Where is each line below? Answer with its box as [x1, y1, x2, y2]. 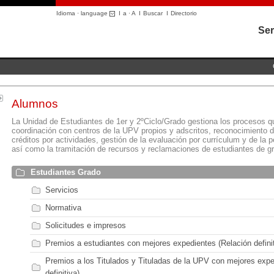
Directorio [171, 10, 197, 17]
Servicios [45, 185, 79, 194]
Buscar [143, 10, 163, 17]
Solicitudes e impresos [45, 221, 127, 230]
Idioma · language [56, 10, 109, 17]
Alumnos [12, 97, 59, 110]
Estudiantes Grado [31, 168, 102, 177]
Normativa [45, 203, 82, 212]
